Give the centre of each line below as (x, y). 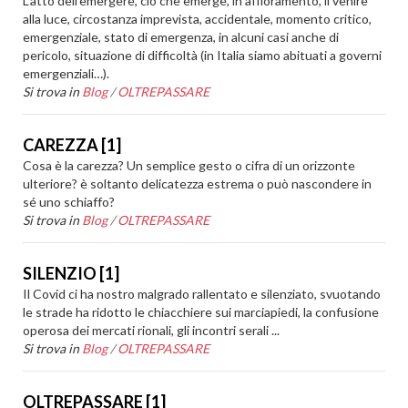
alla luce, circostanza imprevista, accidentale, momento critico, (198, 19)
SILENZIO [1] (71, 273)
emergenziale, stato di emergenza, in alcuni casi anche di (181, 37)
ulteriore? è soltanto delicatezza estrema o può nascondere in (198, 184)
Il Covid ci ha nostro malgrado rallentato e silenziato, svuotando (202, 294)
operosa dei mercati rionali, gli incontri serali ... (152, 330)
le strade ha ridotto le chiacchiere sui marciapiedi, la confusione (201, 312)
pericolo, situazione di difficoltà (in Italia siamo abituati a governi (203, 55)
